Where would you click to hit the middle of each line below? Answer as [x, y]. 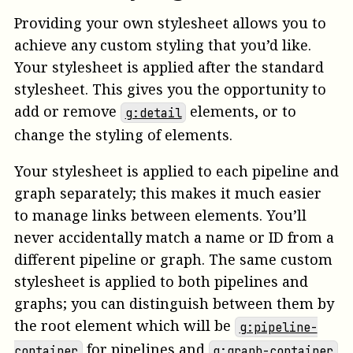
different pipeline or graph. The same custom [173, 260]
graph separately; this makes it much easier [168, 193]
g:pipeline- [278, 327]
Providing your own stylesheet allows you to [170, 23]
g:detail [153, 113]
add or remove [67, 111]
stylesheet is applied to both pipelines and [161, 282]
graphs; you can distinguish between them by [174, 304]
